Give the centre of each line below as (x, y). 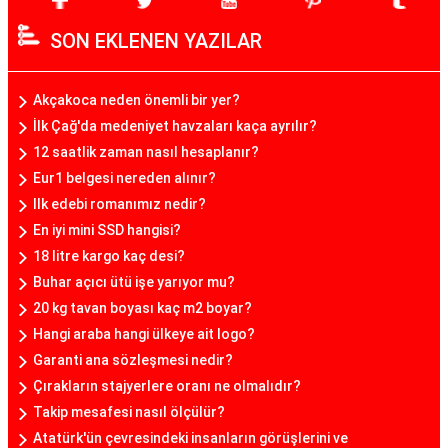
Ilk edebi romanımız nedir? (119, 204)
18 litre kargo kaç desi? (109, 256)
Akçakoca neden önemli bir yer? (136, 100)
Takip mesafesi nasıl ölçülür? (129, 412)
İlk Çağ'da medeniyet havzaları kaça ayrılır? (175, 126)
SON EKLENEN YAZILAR (156, 41)
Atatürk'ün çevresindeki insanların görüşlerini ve (190, 438)
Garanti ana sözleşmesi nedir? (133, 360)
